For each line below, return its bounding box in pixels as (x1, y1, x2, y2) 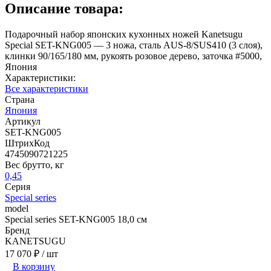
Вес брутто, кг (5, 159, 64, 170)
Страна (5, 94, 34, 105)
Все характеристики (5, 83, 88, 94)
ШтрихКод (5, 137, 50, 148)
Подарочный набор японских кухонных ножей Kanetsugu (5, 28, 243, 39)
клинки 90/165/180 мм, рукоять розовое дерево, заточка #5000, (5, 50, 262, 61)
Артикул (5, 116, 41, 126)
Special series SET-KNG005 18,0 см (5, 214, 147, 224)
